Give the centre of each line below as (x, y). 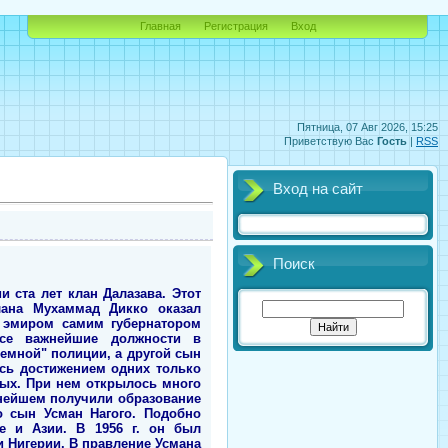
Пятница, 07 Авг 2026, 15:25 (367, 127)
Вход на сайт (318, 189)
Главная (160, 26)
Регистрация (235, 26)
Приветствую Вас (329, 141)
